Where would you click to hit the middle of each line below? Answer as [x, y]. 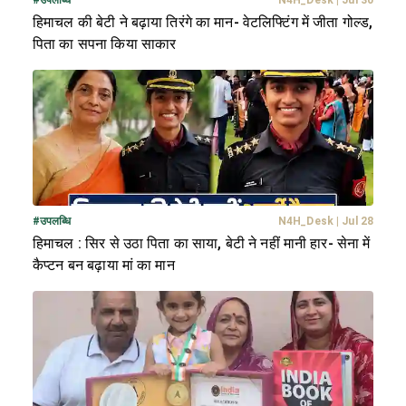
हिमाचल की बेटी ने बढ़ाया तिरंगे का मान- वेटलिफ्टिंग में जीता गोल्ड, [203, 22]
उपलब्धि [56, 221]
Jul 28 [358, 221]
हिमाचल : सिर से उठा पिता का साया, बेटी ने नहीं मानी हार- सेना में [202, 243]
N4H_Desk [306, 221]
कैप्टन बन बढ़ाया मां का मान [104, 265]
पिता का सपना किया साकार [105, 43]
